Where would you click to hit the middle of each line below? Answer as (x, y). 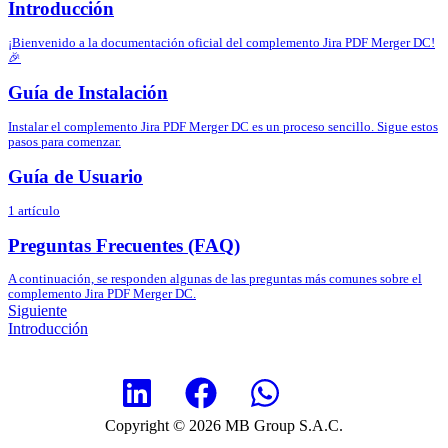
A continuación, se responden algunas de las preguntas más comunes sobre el (215, 279)
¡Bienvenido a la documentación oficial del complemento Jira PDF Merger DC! (221, 42)
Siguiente (37, 311)
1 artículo (34, 210)
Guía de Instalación (88, 92)
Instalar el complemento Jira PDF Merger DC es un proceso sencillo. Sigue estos (223, 126)
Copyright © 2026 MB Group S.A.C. (224, 426)
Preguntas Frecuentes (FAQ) (124, 245)
